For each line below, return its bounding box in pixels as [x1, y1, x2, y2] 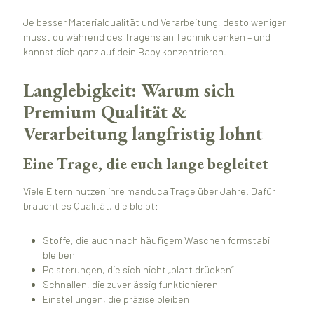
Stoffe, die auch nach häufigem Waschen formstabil [43, 234, 273, 247]
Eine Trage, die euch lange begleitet [22, 153, 268, 175]
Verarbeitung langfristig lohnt [22, 121, 263, 146]
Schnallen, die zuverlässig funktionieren [43, 278, 219, 291]
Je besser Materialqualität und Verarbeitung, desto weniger [22, 16, 286, 29]
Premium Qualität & [22, 99, 186, 124]
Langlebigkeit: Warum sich [22, 77, 235, 102]
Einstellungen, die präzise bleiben [43, 293, 190, 306]
